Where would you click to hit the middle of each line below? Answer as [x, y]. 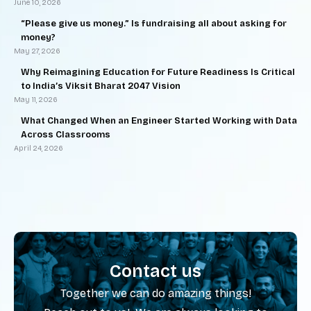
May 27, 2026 [37, 51]
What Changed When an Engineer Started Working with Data [159, 121]
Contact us [155, 271]
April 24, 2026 [39, 148]
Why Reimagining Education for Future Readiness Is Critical [158, 72]
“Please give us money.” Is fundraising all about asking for [154, 24]
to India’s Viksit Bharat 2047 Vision [101, 86]
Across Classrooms [66, 135]
